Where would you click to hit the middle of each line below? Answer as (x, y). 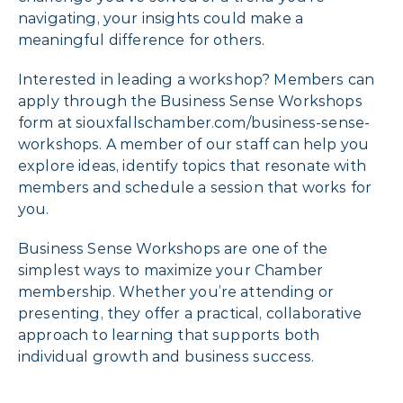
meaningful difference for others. (142, 40)
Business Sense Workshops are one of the (173, 248)
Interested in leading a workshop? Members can (197, 79)
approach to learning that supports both (169, 335)
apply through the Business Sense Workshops (190, 101)
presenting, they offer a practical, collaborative (190, 313)
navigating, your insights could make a (161, 18)
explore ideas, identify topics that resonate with (192, 166)
